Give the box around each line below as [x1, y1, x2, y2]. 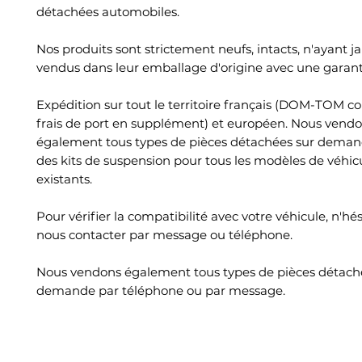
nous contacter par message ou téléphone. [36, 227, 293, 242]
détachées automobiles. [36, 4, 179, 19]
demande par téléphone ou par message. [36, 283, 285, 298]
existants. [36, 171, 92, 187]
